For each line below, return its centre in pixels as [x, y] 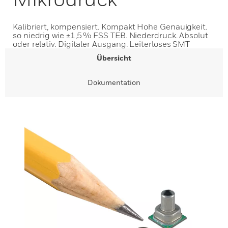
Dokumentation [114, 82]
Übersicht [114, 58]
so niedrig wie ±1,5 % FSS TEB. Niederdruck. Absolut [110, 35]
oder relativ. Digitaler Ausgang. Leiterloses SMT [102, 44]
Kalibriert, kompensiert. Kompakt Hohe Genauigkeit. [110, 26]
